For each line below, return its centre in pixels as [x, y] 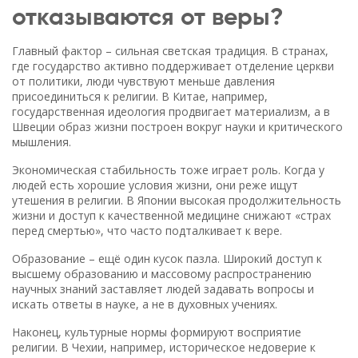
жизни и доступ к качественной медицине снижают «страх [171, 215]
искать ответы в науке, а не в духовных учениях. [145, 304]
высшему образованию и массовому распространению [162, 274]
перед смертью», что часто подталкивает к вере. [147, 231]
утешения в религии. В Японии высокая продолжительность [177, 200]
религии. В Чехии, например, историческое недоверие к [164, 347]
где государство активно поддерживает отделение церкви [173, 66]
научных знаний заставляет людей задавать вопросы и [163, 289]
